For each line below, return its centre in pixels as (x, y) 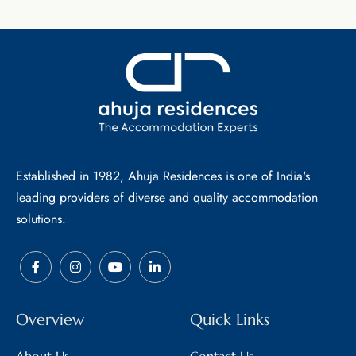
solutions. (41, 219)
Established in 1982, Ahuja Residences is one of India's (163, 176)
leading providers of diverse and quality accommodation (167, 197)
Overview (50, 319)
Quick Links (230, 319)
